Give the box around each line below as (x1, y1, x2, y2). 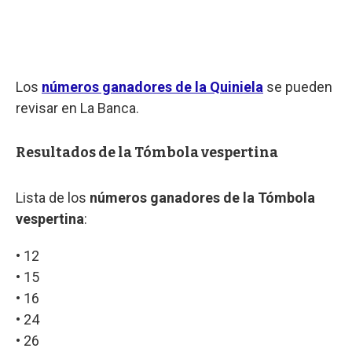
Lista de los (16, 189, 90, 206)
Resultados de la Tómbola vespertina (16, 143, 278, 161)
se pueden (263, 78, 332, 95)
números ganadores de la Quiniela (42, 78, 263, 95)
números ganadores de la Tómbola (90, 189, 315, 206)
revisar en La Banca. (16, 99, 139, 116)
